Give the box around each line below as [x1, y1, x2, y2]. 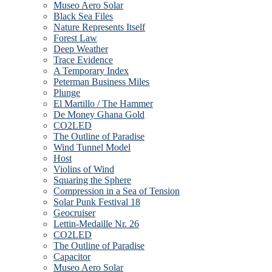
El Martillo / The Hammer [53, 98, 153, 109]
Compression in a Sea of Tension [53, 185, 180, 196]
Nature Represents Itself [53, 21, 145, 32]
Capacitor [53, 251, 90, 262]
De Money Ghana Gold [53, 109, 144, 120]
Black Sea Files [53, 10, 113, 21]
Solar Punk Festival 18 [53, 196, 140, 207]
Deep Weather [53, 43, 108, 54]
